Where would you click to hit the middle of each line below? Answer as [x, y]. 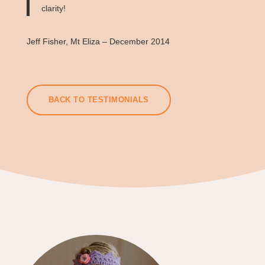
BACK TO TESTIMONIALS [98, 100]
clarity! [53, 8]
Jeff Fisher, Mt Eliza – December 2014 [98, 41]
